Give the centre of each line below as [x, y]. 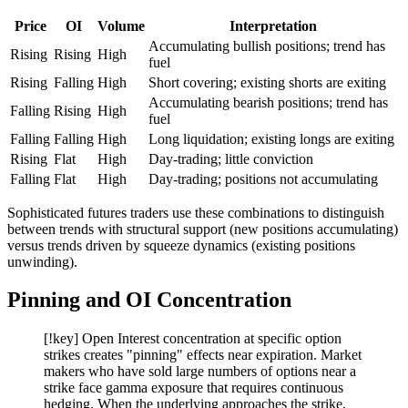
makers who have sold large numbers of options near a [200, 372]
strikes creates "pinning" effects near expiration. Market [203, 355]
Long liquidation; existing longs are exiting [271, 138]
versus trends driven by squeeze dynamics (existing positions [181, 245]
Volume [121, 25]
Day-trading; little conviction [231, 158]
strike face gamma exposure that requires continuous [194, 388]
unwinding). [42, 261]
